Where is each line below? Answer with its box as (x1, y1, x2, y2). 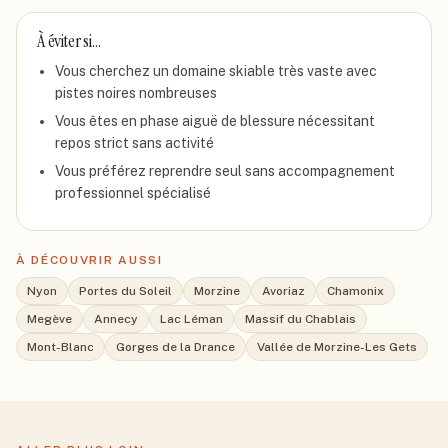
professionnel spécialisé (55, 185, 211, 201)
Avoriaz (262, 284, 305, 298)
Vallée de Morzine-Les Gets (257, 340, 417, 354)
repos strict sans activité (55, 135, 214, 151)
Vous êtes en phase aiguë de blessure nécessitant (55, 113, 375, 129)
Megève (27, 312, 72, 326)
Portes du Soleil (79, 284, 172, 298)
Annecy (94, 312, 138, 326)
